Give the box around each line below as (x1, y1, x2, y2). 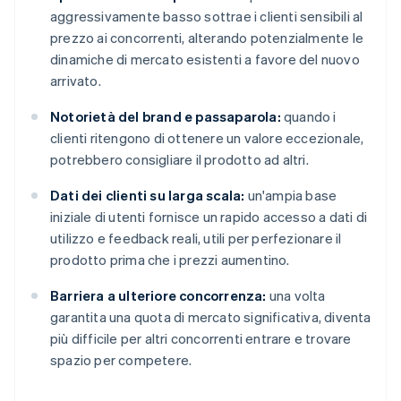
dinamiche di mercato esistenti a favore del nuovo (50, 50, 360, 69)
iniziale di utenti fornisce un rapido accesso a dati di (50, 208, 368, 226)
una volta (266, 286, 326, 305)
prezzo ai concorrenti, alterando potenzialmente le (50, 29, 364, 47)
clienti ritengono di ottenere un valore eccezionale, (50, 129, 364, 148)
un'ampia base (244, 186, 337, 205)
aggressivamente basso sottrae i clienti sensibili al (50, 7, 363, 26)
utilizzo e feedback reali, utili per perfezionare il (50, 229, 342, 248)
